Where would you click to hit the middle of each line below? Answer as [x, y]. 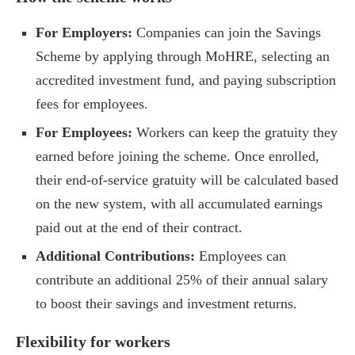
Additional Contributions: [115, 256]
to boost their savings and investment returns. [166, 304]
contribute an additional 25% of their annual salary [182, 280]
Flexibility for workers [93, 342]
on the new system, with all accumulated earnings [179, 204]
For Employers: [84, 33]
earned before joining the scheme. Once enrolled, [177, 157]
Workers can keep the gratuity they [235, 133]
